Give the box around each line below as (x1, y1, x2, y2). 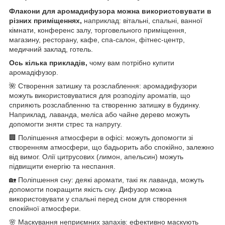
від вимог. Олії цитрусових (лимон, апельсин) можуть (9, 152, 183, 161)
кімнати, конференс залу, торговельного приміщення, (9, 26, 186, 34)
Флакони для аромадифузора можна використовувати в (9, 7, 211, 15)
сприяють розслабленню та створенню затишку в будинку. (9, 100, 200, 109)
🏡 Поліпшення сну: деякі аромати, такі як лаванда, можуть (9, 175, 204, 184)
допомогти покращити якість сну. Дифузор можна (9, 185, 172, 193)
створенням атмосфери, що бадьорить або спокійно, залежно (9, 143, 214, 151)
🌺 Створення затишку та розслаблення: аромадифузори (9, 81, 197, 90)
